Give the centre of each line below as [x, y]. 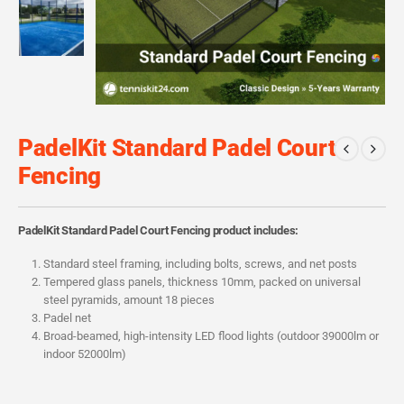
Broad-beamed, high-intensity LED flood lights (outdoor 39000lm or [211, 336]
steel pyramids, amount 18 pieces [129, 300]
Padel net [67, 318]
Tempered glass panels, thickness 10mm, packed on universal [202, 282]
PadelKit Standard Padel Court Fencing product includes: [159, 230]
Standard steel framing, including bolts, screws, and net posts [200, 264]
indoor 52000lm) [84, 354]
